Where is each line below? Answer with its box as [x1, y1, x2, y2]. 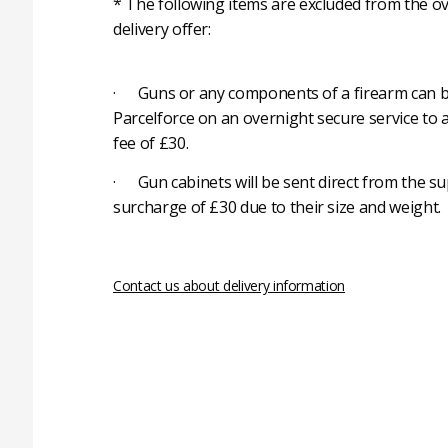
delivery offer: [113, 18, 211, 41]
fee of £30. [113, 132, 189, 155]
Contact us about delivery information [113, 276, 346, 296]
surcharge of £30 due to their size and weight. [113, 196, 441, 219]
